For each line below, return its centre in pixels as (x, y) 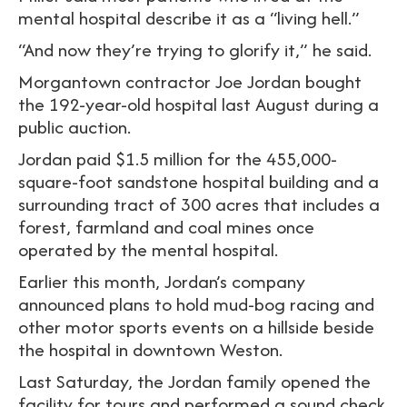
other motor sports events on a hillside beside (196, 327)
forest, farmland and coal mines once (166, 227)
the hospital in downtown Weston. (150, 350)
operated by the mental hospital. (148, 250)
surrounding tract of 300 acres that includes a (199, 204)
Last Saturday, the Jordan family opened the (194, 382)
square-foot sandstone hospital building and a (199, 182)
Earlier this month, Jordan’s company (162, 282)
